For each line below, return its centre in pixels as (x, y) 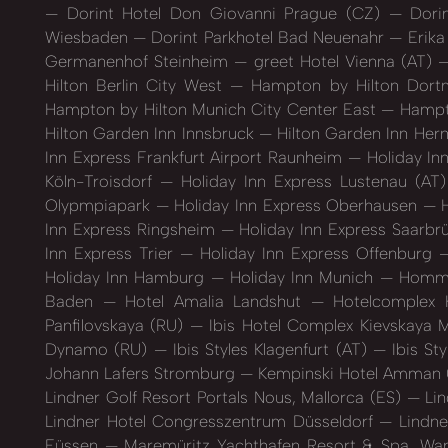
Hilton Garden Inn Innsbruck (152, 133)
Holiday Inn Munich (301, 277)
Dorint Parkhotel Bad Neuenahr (268, 37)
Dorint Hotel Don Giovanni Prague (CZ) (223, 13)
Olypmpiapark (100, 205)
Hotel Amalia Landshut (213, 301)
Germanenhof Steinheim (140, 61)
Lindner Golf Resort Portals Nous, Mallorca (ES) (226, 397)
